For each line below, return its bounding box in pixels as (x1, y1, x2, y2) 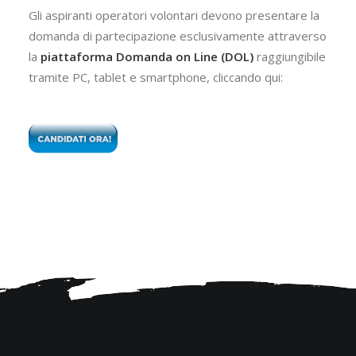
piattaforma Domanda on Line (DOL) (37, 48, 253, 64)
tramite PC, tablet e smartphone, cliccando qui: (29, 69, 283, 85)
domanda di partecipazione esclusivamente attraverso (29, 28, 327, 44)
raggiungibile (253, 48, 326, 64)
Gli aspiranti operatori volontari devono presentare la (29, 7, 319, 23)
